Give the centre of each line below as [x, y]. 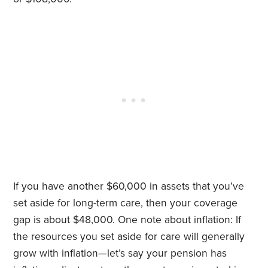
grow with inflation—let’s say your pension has [120, 254]
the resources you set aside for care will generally [129, 237]
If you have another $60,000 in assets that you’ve [129, 187]
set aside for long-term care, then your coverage [126, 203]
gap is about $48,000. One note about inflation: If [127, 220]
